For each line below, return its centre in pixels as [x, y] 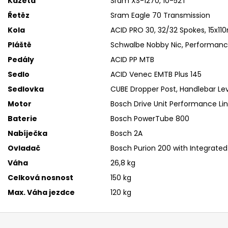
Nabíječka [27, 133]
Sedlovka [26, 89]
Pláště [20, 45]
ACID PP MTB [132, 59]
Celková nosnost [40, 177]
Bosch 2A [126, 133]
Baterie [22, 118]
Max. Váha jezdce [41, 192]
